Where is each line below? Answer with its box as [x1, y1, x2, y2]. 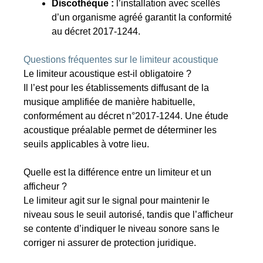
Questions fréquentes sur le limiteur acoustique [23, 55, 219, 65]
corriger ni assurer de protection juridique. [23, 238, 197, 248]
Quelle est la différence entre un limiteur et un [23, 167, 212, 178]
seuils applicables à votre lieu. [23, 139, 150, 150]
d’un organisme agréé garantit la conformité [52, 12, 232, 23]
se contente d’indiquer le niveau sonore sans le [23, 224, 220, 234]
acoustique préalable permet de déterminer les [23, 125, 217, 136]
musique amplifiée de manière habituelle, [23, 97, 195, 107]
